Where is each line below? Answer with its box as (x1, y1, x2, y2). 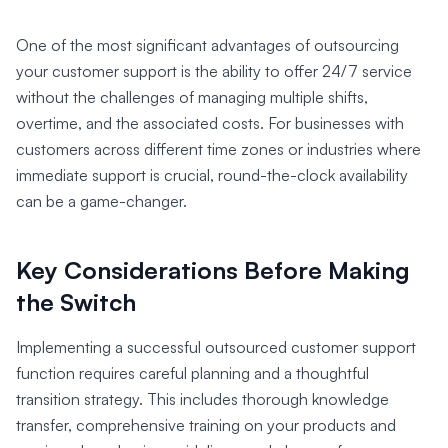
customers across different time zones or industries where (16, 139, 421, 160)
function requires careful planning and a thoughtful (16, 363, 369, 384)
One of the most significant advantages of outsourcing (16, 35, 399, 56)
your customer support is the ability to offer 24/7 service (16, 61, 412, 82)
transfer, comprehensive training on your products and (16, 415, 396, 436)
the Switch (16, 287, 136, 318)
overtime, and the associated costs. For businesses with (16, 113, 404, 134)
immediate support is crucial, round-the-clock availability (16, 165, 408, 186)
